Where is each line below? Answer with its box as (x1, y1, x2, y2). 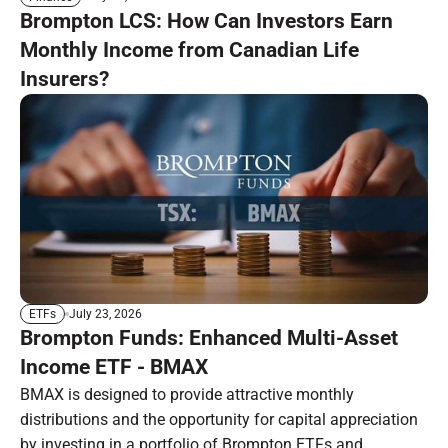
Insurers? (20, 66, 109, 91)
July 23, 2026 (69, 306, 142, 321)
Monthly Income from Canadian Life (20, 37, 359, 62)
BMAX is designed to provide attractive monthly (20, 385, 354, 405)
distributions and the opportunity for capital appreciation (20, 410, 418, 430)
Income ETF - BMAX (20, 355, 208, 380)
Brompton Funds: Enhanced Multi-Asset (20, 326, 398, 351)
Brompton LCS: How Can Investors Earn (20, 8, 393, 33)
